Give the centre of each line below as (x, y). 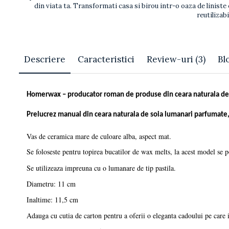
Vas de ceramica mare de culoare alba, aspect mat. (99, 136)
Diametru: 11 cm (51, 184)
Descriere (45, 59)
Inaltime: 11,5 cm (52, 199)
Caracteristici (106, 59)
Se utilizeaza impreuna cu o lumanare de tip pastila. (101, 168)
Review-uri (171, 59)
